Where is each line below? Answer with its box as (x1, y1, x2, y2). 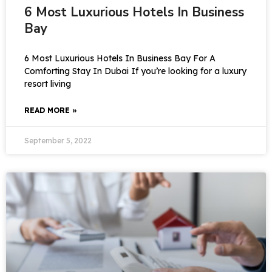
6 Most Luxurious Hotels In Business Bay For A (24, 53, 216, 64)
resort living (24, 78, 71, 89)
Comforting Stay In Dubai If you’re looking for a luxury (24, 66, 246, 76)
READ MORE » (24, 106, 77, 115)
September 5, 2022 (24, 136, 92, 145)
